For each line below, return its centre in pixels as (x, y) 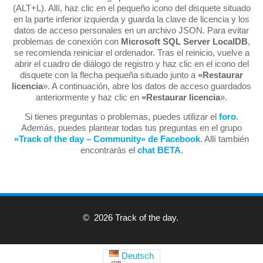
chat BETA (159, 150)
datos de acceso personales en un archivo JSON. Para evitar (131, 30)
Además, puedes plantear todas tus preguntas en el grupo (131, 127)
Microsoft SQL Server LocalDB (184, 41)
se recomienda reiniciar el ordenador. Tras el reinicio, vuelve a (131, 52)
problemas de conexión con (67, 41)
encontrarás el (109, 150)
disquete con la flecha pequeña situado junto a (109, 75)
